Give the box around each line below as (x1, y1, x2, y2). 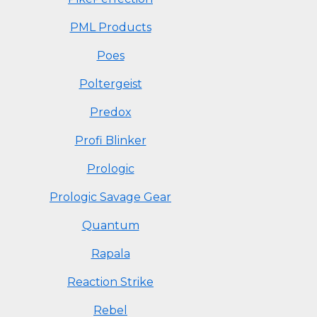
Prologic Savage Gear (50, 190, 171, 204)
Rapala (91, 247, 130, 260)
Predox (89, 105, 132, 119)
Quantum (81, 219, 139, 232)
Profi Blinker (74, 134, 146, 147)
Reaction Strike (67, 275, 154, 289)
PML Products (69, 21, 151, 34)
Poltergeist (79, 77, 142, 91)
